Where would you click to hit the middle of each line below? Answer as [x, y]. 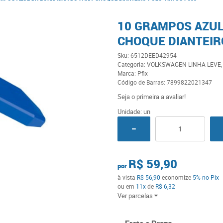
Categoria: [131, 64]
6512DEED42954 [153, 55]
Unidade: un [134, 111]
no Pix [210, 177]
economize [176, 177]
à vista [127, 177]
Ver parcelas [135, 196]
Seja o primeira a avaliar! [151, 97]
